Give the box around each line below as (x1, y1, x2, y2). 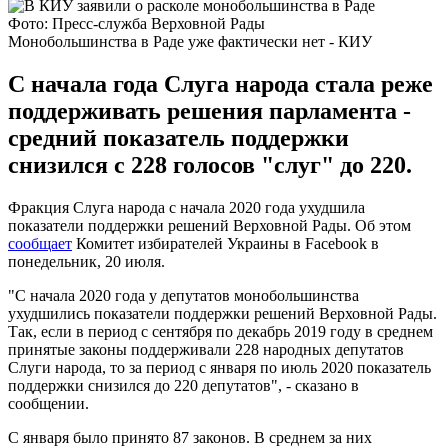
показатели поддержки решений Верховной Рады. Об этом (8, 216, 411, 234)
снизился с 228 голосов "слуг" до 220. (8, 151, 412, 178)
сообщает (8, 234, 72, 252)
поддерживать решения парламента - (8, 97, 411, 124)
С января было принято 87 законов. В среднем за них (8, 428, 372, 446)
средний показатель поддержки (8, 124, 349, 151)
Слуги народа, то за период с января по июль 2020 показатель (8, 358, 431, 376)
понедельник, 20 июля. (8, 252, 165, 270)
